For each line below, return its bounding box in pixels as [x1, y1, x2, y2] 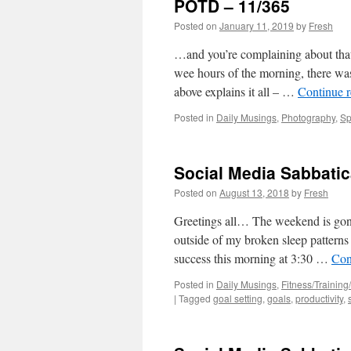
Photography [281, 110, 335, 124]
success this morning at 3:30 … [174, 250, 331, 266]
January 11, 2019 [219, 19, 294, 32]
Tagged [179, 291, 211, 305]
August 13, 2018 [219, 186, 289, 199]
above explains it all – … [174, 83, 298, 100]
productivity [295, 291, 343, 305]
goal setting [213, 291, 262, 305]
